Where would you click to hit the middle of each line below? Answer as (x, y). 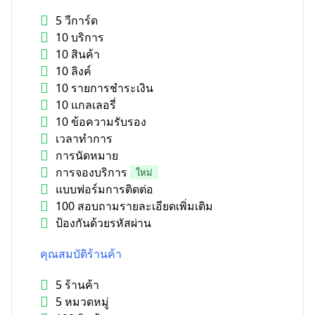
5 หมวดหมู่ (82, 302)
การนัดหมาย (87, 156)
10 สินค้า (78, 54)
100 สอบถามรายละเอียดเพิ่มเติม (134, 206)
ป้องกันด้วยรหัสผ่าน (103, 223)
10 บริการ (80, 38)
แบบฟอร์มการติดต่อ (104, 189)
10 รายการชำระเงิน (104, 88)
